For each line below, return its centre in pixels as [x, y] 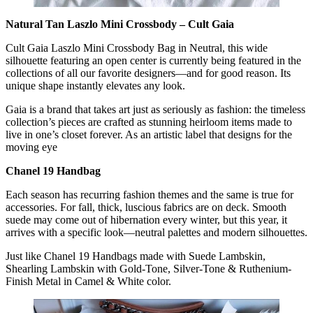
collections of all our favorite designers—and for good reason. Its [148, 73]
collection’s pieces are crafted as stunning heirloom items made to [149, 122]
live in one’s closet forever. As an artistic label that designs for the [149, 134]
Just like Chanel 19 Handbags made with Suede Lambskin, [136, 256]
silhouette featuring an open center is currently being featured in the [153, 60]
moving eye [31, 147]
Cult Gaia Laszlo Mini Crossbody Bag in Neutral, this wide [137, 48]
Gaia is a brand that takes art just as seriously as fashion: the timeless [155, 109]
